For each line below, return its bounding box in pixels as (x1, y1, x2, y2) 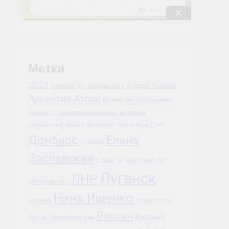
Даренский (28, 121, 64, 129)
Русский (135, 213, 165, 221)
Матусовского (28, 178, 70, 185)
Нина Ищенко (54, 191, 134, 205)
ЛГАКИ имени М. (117, 156, 166, 164)
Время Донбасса (65, 122, 114, 128)
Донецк (80, 138, 105, 146)
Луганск (100, 170, 157, 187)
